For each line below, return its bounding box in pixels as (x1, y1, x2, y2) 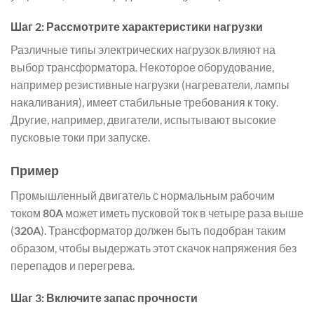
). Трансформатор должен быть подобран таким (41, 224, 286, 238)
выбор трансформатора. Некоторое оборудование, (11, 60, 274, 74)
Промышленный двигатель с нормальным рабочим (11, 189, 275, 203)
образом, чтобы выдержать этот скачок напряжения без (11, 241, 296, 255)
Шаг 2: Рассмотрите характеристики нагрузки (11, 20, 263, 34)
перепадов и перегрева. (11, 259, 135, 273)
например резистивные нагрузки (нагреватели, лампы (11, 78, 289, 92)
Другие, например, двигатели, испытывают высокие (11, 113, 276, 127)
